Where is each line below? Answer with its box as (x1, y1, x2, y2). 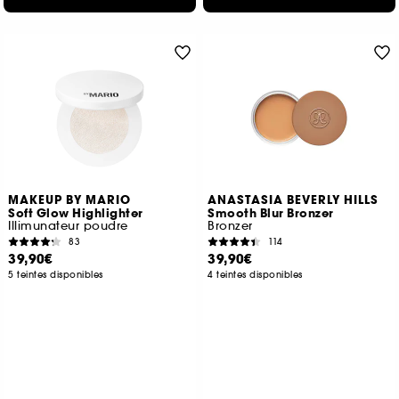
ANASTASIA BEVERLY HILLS (208, 192, 379, 208)
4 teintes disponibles (208, 269, 303, 281)
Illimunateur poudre (8, 218, 128, 233)
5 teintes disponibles (8, 269, 103, 281)
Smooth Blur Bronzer (208, 206, 334, 222)
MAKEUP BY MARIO (8, 192, 132, 208)
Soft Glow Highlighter (8, 206, 143, 222)
